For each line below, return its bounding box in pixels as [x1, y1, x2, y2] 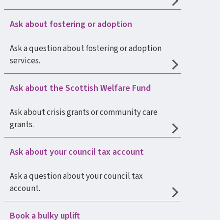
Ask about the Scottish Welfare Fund [10, 82, 151, 94]
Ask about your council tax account [10, 146, 144, 158]
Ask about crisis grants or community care [10, 107, 158, 118]
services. [10, 55, 40, 67]
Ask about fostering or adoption [10, 18, 132, 30]
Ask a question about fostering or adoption [10, 43, 162, 55]
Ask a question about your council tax [10, 170, 143, 182]
